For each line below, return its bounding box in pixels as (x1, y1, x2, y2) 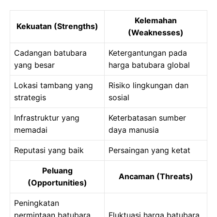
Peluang (42, 166, 73, 176)
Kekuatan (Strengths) (16, 21, 98, 31)
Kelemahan (135, 15, 177, 26)
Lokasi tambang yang (14, 80, 93, 91)
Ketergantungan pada (108, 48, 187, 58)
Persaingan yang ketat (108, 145, 190, 155)
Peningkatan (14, 198, 59, 208)
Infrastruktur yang (14, 113, 79, 123)
